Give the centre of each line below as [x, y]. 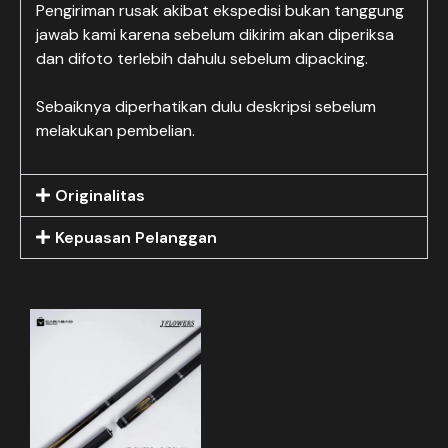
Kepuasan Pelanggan [136, 237]
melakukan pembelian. [115, 130]
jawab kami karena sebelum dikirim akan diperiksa [215, 34]
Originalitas [100, 195]
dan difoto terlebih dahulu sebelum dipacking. [202, 58]
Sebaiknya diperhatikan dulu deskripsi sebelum [206, 106]
